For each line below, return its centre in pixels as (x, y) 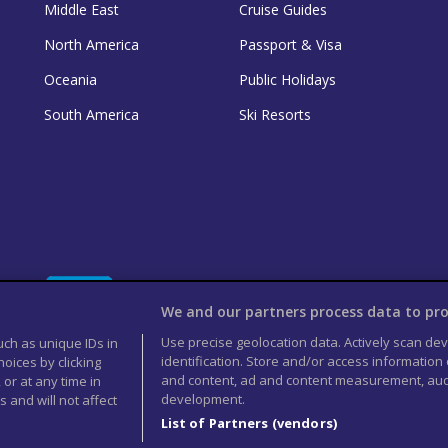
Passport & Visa (290, 44)
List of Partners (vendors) (248, 423)
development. (202, 399)
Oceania (70, 79)
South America (91, 114)
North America (91, 44)
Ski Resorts (275, 114)
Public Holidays (287, 79)
